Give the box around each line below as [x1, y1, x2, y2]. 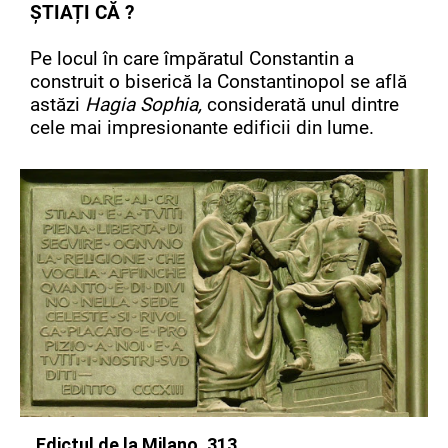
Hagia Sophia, [85, 92, 207, 116]
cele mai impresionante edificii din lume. [30, 115, 374, 139]
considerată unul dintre [207, 92, 399, 116]
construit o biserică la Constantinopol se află [30, 69, 407, 93]
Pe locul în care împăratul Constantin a [30, 46, 354, 70]
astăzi [30, 92, 85, 116]
